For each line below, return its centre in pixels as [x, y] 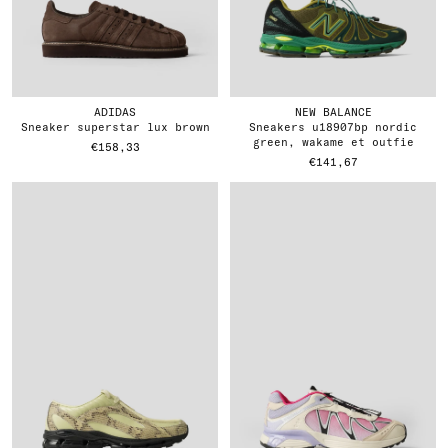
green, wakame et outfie [333, 142]
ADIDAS [115, 112]
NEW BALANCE [333, 112]
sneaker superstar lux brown [118, 127]
